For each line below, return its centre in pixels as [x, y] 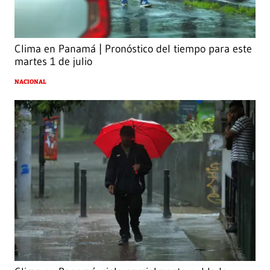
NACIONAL [30, 82]
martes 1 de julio [53, 62]
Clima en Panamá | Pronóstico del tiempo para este [133, 49]
